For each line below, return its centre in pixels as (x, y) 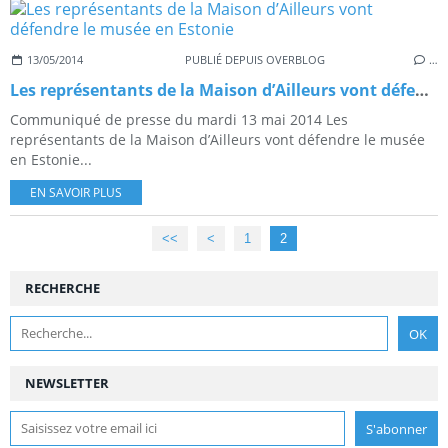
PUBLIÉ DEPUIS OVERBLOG (254, 59)
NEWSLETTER (67, 382)
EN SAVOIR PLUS (76, 192)
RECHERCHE (62, 287)
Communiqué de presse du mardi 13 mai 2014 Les (179, 119)
